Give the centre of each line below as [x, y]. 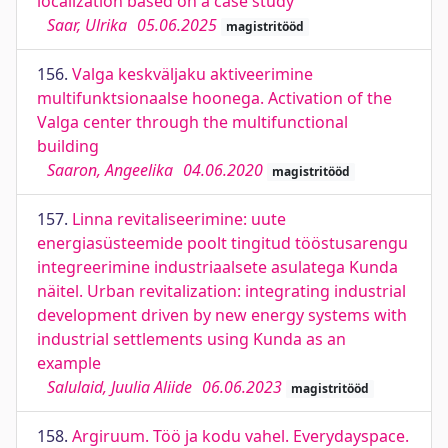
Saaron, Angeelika [110, 170]
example [69, 363]
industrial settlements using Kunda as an [191, 339]
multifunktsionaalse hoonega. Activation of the [214, 98]
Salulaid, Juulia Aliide [119, 387]
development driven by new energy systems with [222, 315]
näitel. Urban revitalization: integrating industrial [221, 291]
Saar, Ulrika [87, 25]
